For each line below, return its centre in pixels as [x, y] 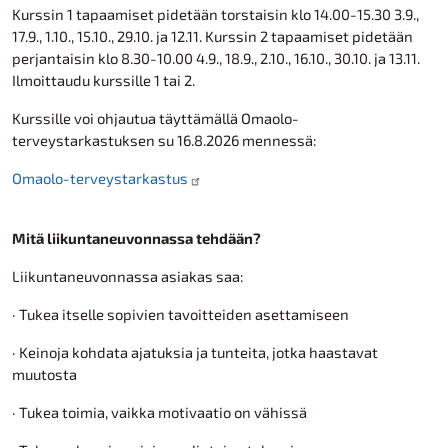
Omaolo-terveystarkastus [100, 178]
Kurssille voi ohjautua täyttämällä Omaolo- [155, 118]
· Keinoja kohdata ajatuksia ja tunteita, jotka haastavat [195, 352]
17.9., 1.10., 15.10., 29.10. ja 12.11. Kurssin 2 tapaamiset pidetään [212, 36]
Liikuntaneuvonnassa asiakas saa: [128, 276]
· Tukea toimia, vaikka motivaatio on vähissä [159, 412]
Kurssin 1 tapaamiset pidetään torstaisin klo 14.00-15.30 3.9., [215, 14]
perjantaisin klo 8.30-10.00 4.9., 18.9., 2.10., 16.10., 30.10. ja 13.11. [216, 58]
